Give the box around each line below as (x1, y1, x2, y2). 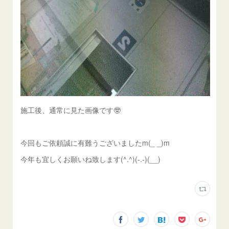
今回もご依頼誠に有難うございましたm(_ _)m (20, 137, 170, 148)
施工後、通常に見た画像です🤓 (20, 104, 121, 115)
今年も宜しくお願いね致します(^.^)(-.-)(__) (20, 153, 161, 164)
